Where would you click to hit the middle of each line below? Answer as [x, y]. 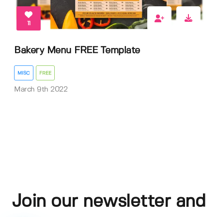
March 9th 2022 [41, 89]
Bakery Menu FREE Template [77, 51]
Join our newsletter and [108, 202]
